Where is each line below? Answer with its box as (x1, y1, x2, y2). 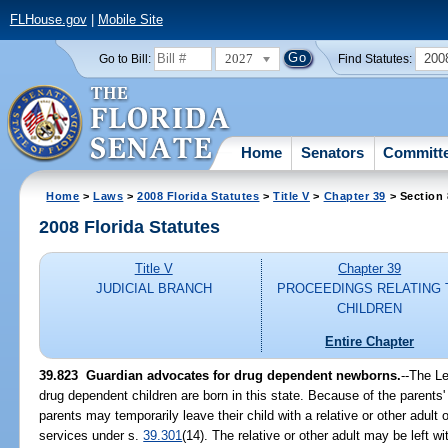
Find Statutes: (338, 52, 413, 65)
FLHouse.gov (9, 12, 87, 28)
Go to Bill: (98, 52, 151, 65)
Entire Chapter (325, 333, 415, 349)
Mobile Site (97, 12, 163, 28)
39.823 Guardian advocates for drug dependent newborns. (39, 367, 402, 383)
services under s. (39, 427, 144, 443)
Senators (301, 143, 365, 161)
